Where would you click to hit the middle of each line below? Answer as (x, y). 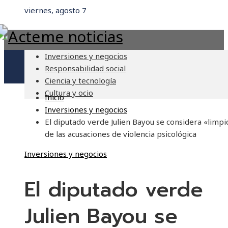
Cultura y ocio (69, 93)
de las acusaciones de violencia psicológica (121, 134)
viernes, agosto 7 (55, 10)
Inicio (54, 97)
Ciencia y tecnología (80, 80)
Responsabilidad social (85, 68)
